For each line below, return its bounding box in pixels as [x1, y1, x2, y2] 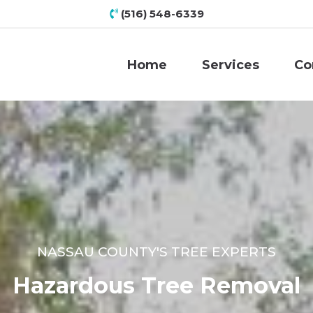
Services [202, 57, 260, 73]
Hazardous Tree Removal [13, 272, 300, 299]
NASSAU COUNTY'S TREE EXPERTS [37, 244, 276, 260]
